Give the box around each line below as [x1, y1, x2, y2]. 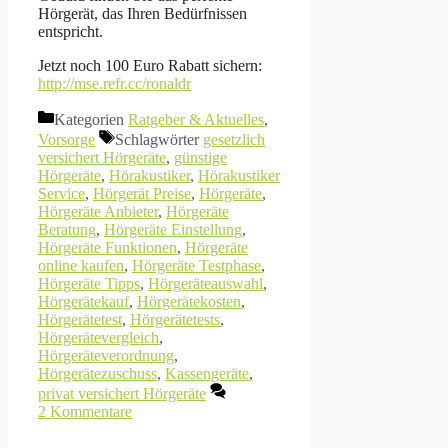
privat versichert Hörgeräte [38, 384, 206, 402]
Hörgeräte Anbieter [38, 202, 158, 220]
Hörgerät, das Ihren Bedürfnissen [38, 4, 247, 22]
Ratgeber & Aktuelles [128, 110, 264, 128]
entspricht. [38, 22, 103, 40]
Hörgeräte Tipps [38, 274, 140, 292]
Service [38, 184, 85, 202]
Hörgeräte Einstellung [104, 220, 242, 238]
